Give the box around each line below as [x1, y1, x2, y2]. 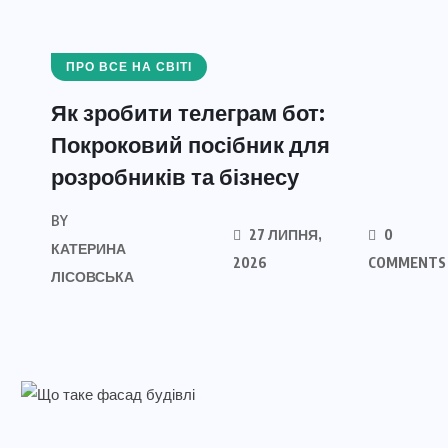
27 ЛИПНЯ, [246, 226, 323, 243]
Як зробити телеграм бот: [51, 98, 325, 126]
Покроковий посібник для [51, 130, 330, 158]
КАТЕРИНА [51, 240, 126, 257]
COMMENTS [367, 254, 446, 271]
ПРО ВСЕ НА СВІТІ [66, 59, 192, 75]
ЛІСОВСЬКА [51, 268, 134, 285]
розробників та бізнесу [51, 162, 299, 190]
